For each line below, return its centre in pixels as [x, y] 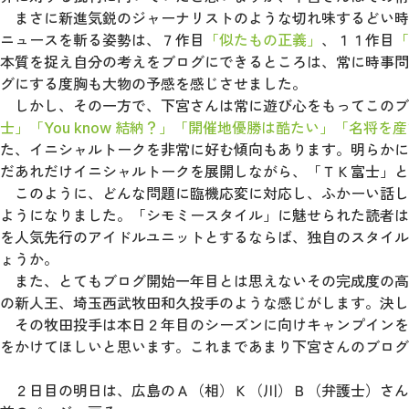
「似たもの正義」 [263, 41]
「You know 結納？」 [101, 128]
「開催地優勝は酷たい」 [254, 128]
